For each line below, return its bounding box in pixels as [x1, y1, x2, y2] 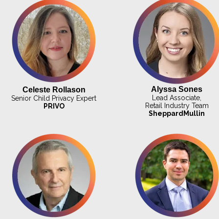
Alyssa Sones [151, 85, 203, 93]
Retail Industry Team [145, 101, 209, 109]
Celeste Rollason [22, 85, 86, 94]
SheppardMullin [149, 109, 205, 117]
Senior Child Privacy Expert [11, 94, 97, 102]
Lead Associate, [152, 93, 202, 102]
